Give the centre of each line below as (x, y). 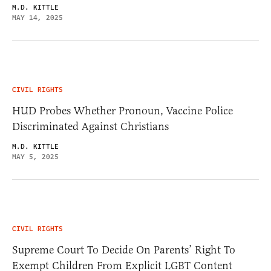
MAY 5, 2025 (35, 157)
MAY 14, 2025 (38, 18)
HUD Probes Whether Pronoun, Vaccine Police (122, 110)
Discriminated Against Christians (90, 126)
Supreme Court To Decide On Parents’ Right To (124, 250)
